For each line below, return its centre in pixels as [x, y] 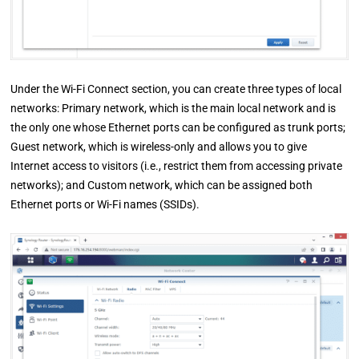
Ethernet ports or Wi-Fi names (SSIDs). [105, 205]
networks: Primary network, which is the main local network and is [173, 109]
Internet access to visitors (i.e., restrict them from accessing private [177, 166]
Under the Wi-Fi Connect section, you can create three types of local [176, 89]
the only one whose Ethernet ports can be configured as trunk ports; [178, 128]
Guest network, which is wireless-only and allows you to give [159, 147]
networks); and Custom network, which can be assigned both [162, 186]
